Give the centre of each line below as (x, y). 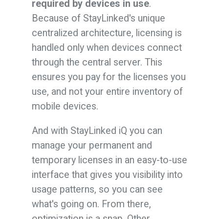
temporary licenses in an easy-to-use (109, 160)
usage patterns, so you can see (97, 189)
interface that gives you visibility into (107, 175)
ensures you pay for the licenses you (109, 77)
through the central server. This (97, 62)
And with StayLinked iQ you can (97, 131)
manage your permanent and (92, 145)
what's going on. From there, (91, 204)
